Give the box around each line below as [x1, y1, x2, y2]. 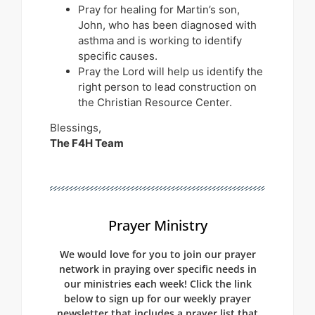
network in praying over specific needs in [58, 262, 257, 276]
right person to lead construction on [78, 79, 257, 94]
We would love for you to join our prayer [59, 247, 256, 261]
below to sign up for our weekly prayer [64, 291, 251, 305]
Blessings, [50, 121, 101, 135]
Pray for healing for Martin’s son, [78, 2, 240, 16]
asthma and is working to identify [78, 33, 242, 47]
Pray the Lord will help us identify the [78, 64, 263, 78]
